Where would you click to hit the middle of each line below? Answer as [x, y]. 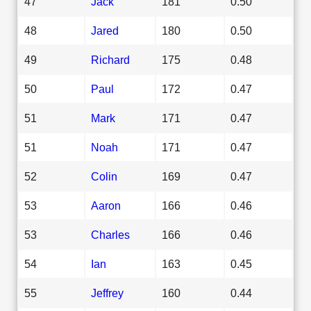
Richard [110, 59]
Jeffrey [107, 293]
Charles [110, 234]
